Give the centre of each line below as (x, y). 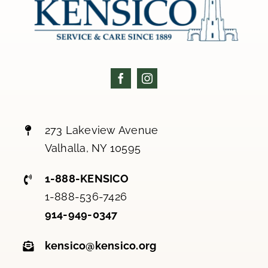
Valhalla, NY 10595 (93, 148)
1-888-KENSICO (86, 179)
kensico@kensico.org (100, 245)
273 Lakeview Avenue (101, 130)
